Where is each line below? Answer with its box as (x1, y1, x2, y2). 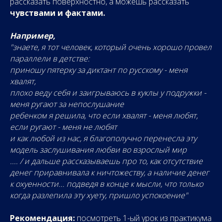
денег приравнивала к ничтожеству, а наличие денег (10, 167, 209, 178)
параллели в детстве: (10, 53, 90, 64)
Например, (10, 30, 55, 41)
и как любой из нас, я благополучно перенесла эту (10, 133, 197, 144)
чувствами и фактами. (10, 7, 105, 18)
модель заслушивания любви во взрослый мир (10, 144, 187, 155)
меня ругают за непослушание (10, 99, 124, 110)
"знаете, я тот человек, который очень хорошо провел (10, 42, 212, 53)
